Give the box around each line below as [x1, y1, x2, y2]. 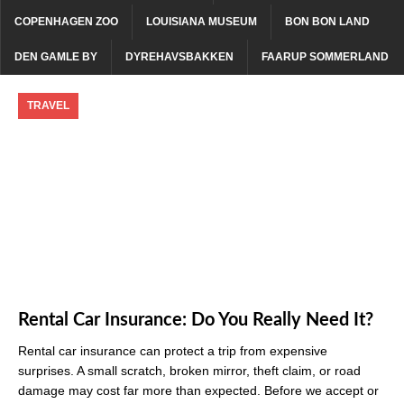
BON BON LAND [285, 14, 370, 28]
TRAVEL [27, 98, 69, 112]
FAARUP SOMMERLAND [262, 50, 389, 63]
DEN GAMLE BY [14, 50, 97, 63]
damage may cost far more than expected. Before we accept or [18, 383, 379, 399]
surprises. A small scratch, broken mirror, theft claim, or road [18, 363, 361, 379]
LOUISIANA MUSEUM [146, 14, 257, 28]
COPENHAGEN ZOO [14, 14, 118, 28]
